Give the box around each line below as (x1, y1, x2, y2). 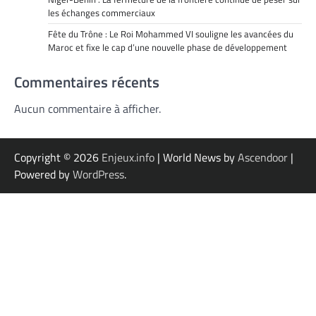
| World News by (154, 149, 238, 166)
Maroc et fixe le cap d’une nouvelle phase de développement (48, 40, 287, 55)
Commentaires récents (14, 71, 159, 94)
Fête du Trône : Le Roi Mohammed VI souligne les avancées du (48, 27, 293, 42)
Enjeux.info (102, 149, 154, 166)
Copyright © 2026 (14, 149, 102, 166)
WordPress (73, 166, 124, 183)
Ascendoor (238, 149, 288, 166)
